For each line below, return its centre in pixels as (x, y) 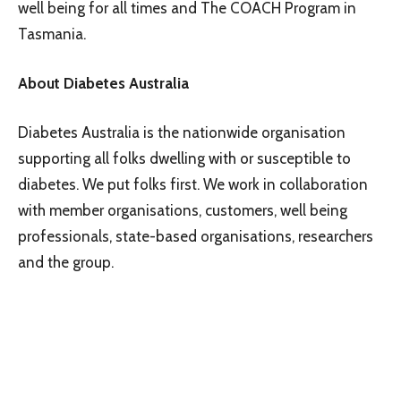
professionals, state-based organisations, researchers (196, 236)
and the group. (66, 262)
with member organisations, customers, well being (183, 210)
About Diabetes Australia (103, 83)
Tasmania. (52, 34)
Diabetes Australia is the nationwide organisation (182, 132)
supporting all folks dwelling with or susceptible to (184, 158)
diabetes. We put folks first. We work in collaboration (193, 184)
